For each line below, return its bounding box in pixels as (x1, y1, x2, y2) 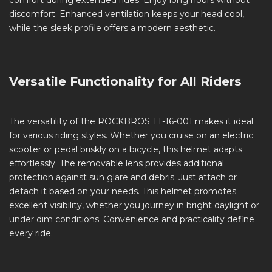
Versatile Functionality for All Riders (9, 74, 242, 89)
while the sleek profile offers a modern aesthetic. (9, 22, 216, 34)
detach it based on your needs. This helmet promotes (9, 186, 236, 197)
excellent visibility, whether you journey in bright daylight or (9, 200, 259, 211)
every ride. (9, 228, 53, 239)
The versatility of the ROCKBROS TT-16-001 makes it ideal (9, 116, 253, 127)
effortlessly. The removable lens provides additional (9, 158, 224, 169)
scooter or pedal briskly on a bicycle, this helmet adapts (9, 144, 242, 155)
